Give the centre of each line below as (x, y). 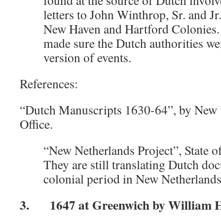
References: (49, 83)
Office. (36, 124)
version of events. (87, 57)
